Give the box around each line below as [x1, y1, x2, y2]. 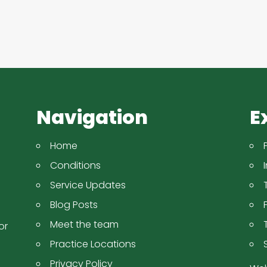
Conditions [49, 159, 101, 173]
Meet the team [49, 218, 119, 232]
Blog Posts [49, 198, 98, 212]
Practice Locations [49, 237, 136, 252]
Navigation [36, 104, 148, 131]
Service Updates [49, 178, 126, 193]
